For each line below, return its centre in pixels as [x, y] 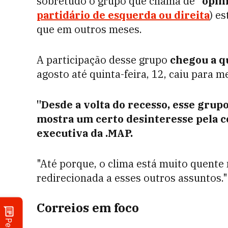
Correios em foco [88, 208]
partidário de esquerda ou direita [123, 15]
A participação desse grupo [103, 60]
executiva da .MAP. [85, 133]
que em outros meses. [89, 29]
